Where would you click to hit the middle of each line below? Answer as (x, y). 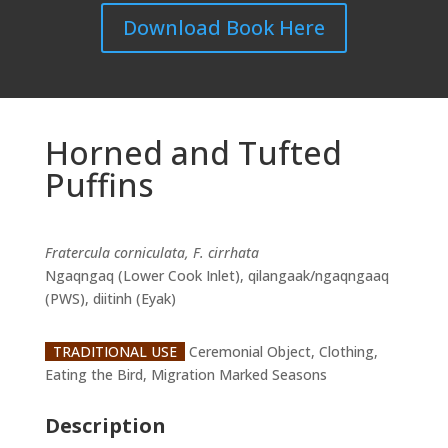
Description (105, 425)
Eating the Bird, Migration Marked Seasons (185, 374)
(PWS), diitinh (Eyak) (110, 298)
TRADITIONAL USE (114, 351)
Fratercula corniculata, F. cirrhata (151, 252)
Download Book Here (223, 27)
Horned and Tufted (193, 152)
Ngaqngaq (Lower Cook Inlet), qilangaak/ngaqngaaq (216, 275)
